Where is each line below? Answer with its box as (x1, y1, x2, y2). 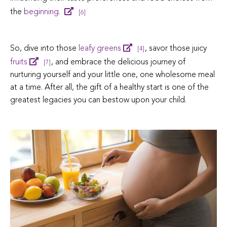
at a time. (10, 83, 45, 92)
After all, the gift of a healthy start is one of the (45, 83, 209, 92)
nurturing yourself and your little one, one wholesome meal (10, 70, 215, 79)
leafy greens (79, 44, 121, 53)
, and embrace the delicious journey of (51, 58, 185, 66)
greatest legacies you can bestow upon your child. (10, 96, 186, 104)
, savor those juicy (145, 44, 207, 53)
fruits (10, 58, 27, 66)
